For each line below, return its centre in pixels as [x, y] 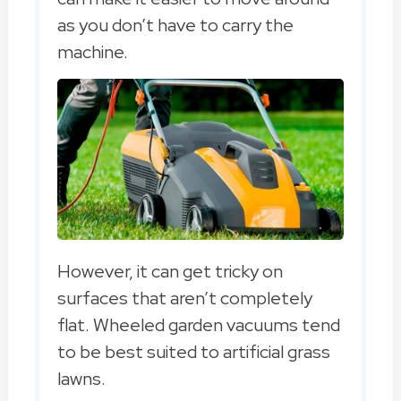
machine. [92, 52]
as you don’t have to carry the [175, 26]
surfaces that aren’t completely [184, 299]
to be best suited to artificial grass [193, 352]
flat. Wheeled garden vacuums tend [198, 325]
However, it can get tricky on [170, 272]
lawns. [81, 379]
